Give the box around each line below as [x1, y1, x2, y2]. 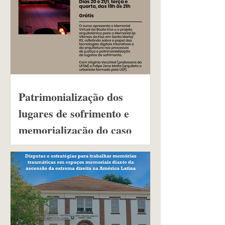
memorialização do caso [19, 122, 132, 138]
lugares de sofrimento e [19, 105, 129, 122]
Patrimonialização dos [19, 88, 123, 105]
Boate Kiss [19, 138, 69, 155]
